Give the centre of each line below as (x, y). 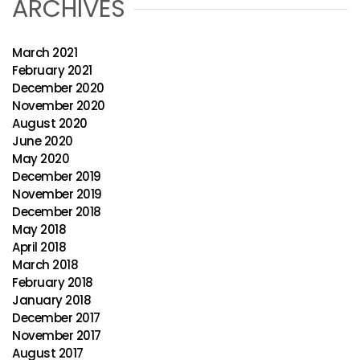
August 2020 (50, 123)
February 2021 (52, 70)
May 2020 (41, 159)
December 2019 (57, 176)
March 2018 (45, 265)
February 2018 (53, 282)
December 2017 (56, 318)
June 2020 (43, 141)
